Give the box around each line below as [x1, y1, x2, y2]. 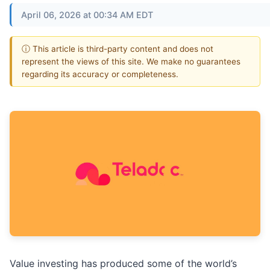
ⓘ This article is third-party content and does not [22, 43, 213, 54]
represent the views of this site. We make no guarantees [22, 56, 240, 66]
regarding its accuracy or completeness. [22, 69, 178, 79]
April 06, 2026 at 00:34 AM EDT [21, 9, 153, 20]
